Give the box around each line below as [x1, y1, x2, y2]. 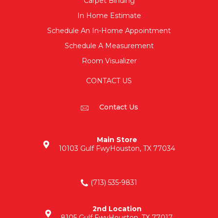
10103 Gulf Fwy [58, 144, 110, 153]
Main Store [96, 135, 137, 144]
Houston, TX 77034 [109, 144, 175, 153]
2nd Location [92, 204, 142, 213]
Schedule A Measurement [64, 41, 154, 50]
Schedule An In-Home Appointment [47, 26, 171, 35]
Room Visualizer [81, 56, 137, 65]
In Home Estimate [77, 11, 141, 20]
